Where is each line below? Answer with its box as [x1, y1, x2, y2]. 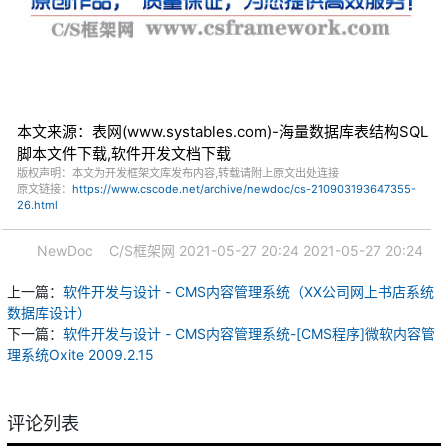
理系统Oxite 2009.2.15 [7, 346, 154, 364]
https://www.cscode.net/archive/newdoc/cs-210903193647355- [72, 182, 416, 197]
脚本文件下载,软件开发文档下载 [17, 144, 231, 164]
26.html [17, 198, 58, 213]
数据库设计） [7, 304, 91, 322]
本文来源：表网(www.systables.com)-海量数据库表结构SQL [17, 122, 428, 142]
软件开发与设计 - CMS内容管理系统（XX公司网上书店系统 [63, 283, 434, 301]
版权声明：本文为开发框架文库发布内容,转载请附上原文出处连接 [17, 166, 339, 181]
